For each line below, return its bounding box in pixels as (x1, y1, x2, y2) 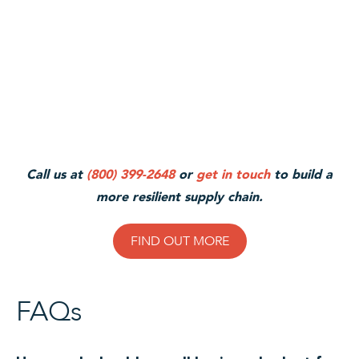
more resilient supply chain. (96, 189, 263, 205)
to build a (270, 167, 333, 183)
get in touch (196, 167, 270, 183)
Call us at (26, 167, 87, 183)
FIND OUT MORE (130, 232, 229, 251)
